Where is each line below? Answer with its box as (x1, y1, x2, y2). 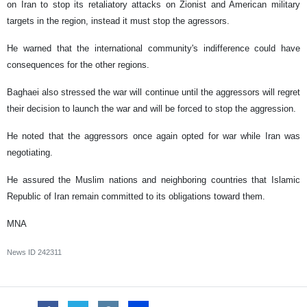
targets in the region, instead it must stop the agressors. (7, 15, 230, 26)
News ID (7, 247, 38, 256)
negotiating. (7, 147, 56, 158)
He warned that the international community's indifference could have (7, 42, 300, 53)
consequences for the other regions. (7, 59, 149, 70)
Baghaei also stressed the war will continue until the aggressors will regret (7, 86, 300, 97)
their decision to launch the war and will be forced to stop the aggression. (7, 103, 299, 114)
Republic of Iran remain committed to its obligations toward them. (7, 191, 265, 201)
